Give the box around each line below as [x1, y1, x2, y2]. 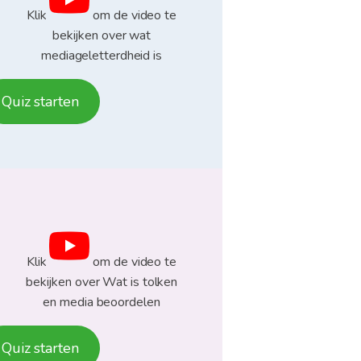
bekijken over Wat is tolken [25, 273, 178, 292]
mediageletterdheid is [41, 47, 162, 65]
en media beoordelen [43, 293, 160, 312]
